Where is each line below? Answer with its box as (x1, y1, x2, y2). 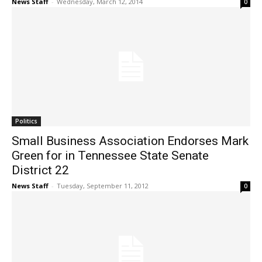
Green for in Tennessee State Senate (12, 149, 209, 163)
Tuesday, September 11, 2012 (57, 181, 149, 191)
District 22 (12, 163, 69, 178)
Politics (15, 117, 37, 126)
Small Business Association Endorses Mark (12, 134, 249, 149)
